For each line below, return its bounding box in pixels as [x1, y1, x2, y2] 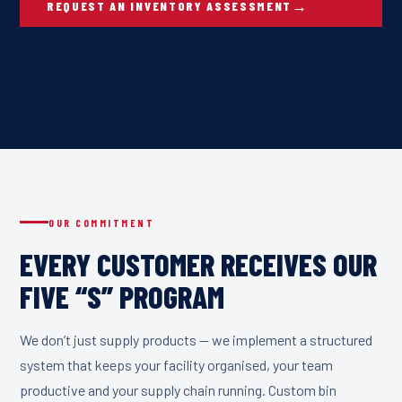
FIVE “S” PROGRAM [20, 277, 224, 315]
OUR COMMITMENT [48, 215, 155, 229]
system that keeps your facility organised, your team [20, 355, 333, 373]
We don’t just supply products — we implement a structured [20, 330, 372, 348]
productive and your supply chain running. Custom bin [20, 380, 336, 398]
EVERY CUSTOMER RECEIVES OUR [20, 245, 377, 283]
